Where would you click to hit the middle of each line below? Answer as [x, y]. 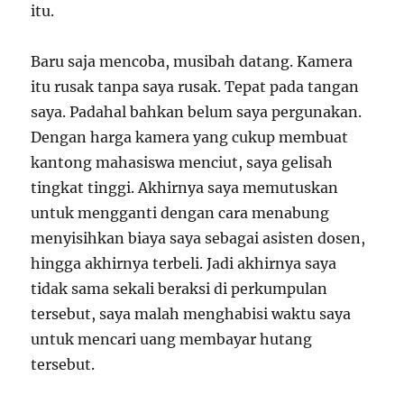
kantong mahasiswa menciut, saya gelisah [182, 163]
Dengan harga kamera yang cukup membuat [190, 138]
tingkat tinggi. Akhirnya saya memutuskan [185, 188]
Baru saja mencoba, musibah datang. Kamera [192, 62]
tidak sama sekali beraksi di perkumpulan [179, 289]
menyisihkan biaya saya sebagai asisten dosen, [198, 239]
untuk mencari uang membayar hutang [172, 340]
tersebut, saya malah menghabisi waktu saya [191, 314]
